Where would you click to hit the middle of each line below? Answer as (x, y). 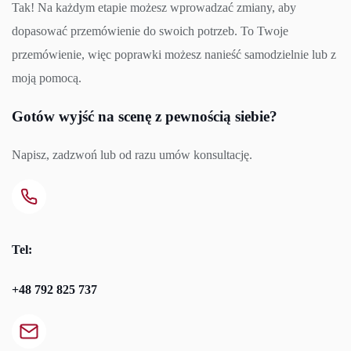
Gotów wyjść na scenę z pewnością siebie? (145, 117)
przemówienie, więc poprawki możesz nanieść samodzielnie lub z (174, 55)
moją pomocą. (47, 78)
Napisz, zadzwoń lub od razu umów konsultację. (132, 154)
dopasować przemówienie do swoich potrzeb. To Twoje (150, 31)
